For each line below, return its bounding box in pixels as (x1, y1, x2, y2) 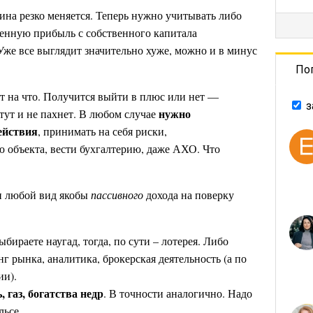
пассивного (91, 187, 143, 202)
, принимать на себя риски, (38, 124, 167, 138)
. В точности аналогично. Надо (103, 286, 252, 300)
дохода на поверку (143, 187, 234, 202)
